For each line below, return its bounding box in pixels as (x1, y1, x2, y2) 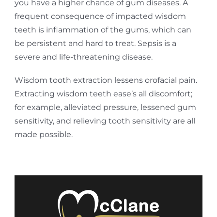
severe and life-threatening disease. (14, 52, 153, 62)
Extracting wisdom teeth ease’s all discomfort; (14, 89, 192, 98)
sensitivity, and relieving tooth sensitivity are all (14, 116, 195, 125)
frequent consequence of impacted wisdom (14, 11, 186, 21)
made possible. (14, 129, 73, 139)
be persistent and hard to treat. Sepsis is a (14, 38, 176, 48)
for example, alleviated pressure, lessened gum (14, 102, 196, 112)
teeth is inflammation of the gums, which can (14, 25, 191, 34)
